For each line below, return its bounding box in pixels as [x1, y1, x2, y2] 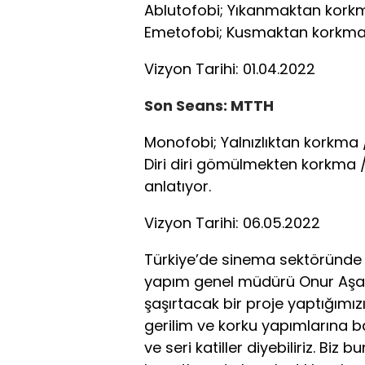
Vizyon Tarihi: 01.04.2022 [144, 59, 315, 79]
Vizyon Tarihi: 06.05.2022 [144, 213, 320, 233]
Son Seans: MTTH [144, 95, 274, 116]
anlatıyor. [144, 176, 211, 196]
